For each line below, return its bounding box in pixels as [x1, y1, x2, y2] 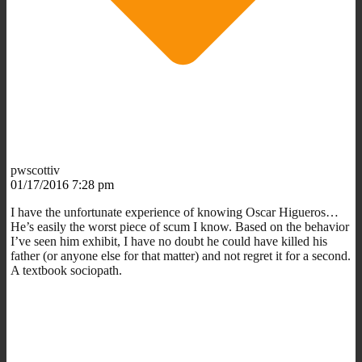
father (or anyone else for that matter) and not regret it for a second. [11, 248, 351, 263]
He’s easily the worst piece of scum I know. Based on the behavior [11, 219, 349, 234]
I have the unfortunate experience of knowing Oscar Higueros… [11, 204, 339, 219]
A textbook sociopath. [11, 263, 122, 277]
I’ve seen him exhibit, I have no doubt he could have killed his [11, 234, 327, 248]
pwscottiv [11, 162, 60, 177]
